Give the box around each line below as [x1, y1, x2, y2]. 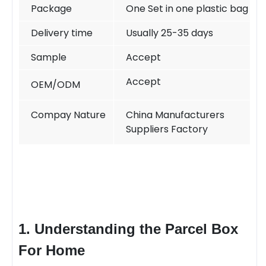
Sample [31, 50, 66, 64]
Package [31, 1, 72, 15]
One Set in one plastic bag [126, 1, 248, 15]
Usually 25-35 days [126, 26, 213, 40]
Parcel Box [165, 220, 238, 237]
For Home [18, 242, 85, 258]
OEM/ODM [31, 77, 80, 91]
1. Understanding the [18, 220, 165, 237]
